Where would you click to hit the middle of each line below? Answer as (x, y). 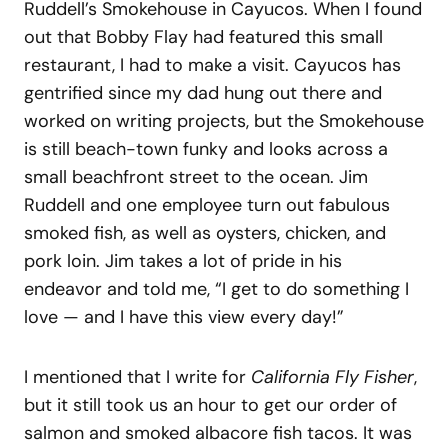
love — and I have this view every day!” (184, 316)
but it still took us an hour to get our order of (210, 404)
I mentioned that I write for (137, 376)
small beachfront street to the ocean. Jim (196, 176)
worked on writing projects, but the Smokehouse (224, 120)
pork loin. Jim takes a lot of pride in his (183, 260)
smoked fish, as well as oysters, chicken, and (205, 232)
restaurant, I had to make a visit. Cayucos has (212, 64)
